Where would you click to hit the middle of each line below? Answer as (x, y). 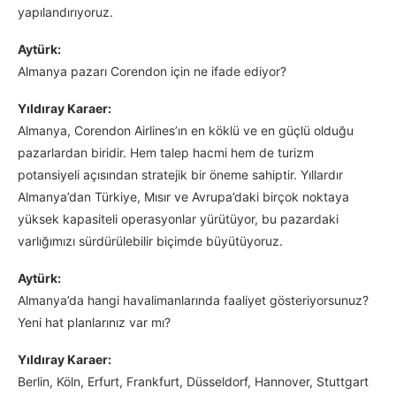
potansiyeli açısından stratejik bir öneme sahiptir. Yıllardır (180, 175)
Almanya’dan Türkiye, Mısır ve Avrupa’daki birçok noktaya (183, 197)
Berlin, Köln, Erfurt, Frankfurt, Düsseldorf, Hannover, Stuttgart (193, 382)
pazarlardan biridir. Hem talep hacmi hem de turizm (166, 153)
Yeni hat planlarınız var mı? (94, 323)
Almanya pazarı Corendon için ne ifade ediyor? (152, 72)
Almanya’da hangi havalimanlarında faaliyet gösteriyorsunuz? (193, 301)
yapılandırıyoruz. (65, 12)
